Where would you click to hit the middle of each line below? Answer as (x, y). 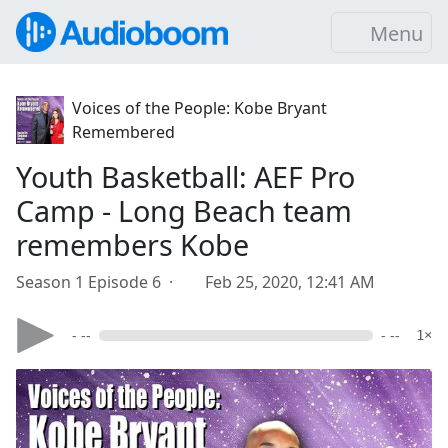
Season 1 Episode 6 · (98, 282)
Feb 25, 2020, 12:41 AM (290, 282)
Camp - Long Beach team (184, 210)
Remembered (123, 132)
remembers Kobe (132, 244)
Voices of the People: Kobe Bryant (199, 108)
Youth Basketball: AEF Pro (185, 176)
